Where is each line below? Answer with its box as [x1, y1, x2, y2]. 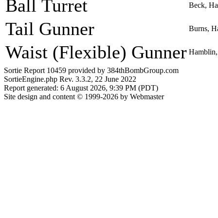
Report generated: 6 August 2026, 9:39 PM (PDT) [4, 83, 158, 92]
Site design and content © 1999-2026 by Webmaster [4, 92, 164, 101]
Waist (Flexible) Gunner [5, 42, 187, 62]
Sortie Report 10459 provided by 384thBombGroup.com [4, 66, 179, 74]
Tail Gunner [5, 18, 94, 39]
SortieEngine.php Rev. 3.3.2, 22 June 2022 [4, 74, 136, 83]
